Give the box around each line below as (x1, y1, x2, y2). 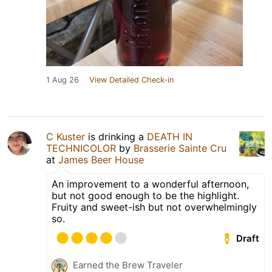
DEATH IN (147, 130, 192, 143)
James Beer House (58, 153, 144, 166)
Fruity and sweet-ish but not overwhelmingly (52, 200, 257, 213)
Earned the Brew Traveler (73, 259, 183, 271)
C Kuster (46, 130, 85, 143)
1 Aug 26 (46, 75, 79, 84)
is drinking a (85, 130, 147, 143)
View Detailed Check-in (89, 75, 174, 84)
